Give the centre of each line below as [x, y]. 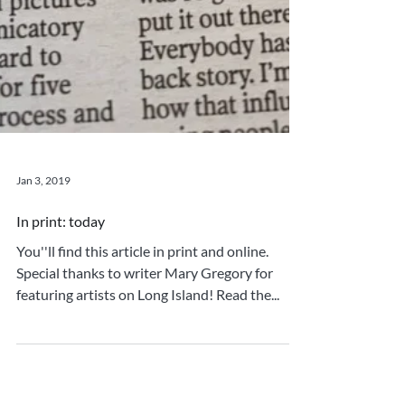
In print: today [61, 343]
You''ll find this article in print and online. [142, 373]
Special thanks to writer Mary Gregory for [145, 395]
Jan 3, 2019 [43, 302]
